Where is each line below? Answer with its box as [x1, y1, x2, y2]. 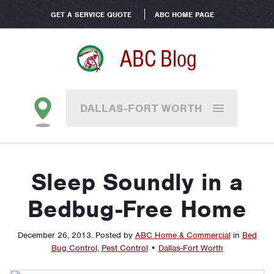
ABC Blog [120, 44, 197, 73]
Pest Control [101, 243, 148, 253]
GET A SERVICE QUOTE [50, 10, 131, 20]
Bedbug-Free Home [28, 194, 246, 224]
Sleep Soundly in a [31, 168, 243, 197]
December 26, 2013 [17, 230, 91, 240]
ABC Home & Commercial [135, 230, 231, 240]
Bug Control [51, 243, 97, 253]
